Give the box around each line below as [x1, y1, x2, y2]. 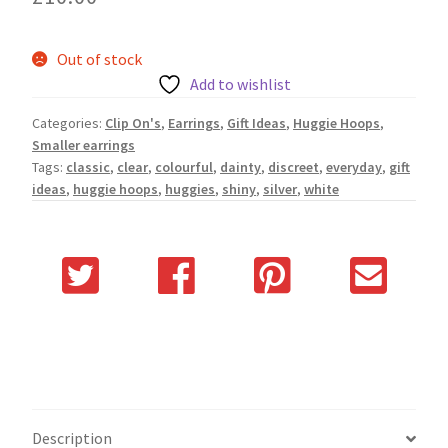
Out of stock [56, 48, 142, 69]
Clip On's [105, 113, 161, 132]
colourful [155, 157, 213, 176]
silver [263, 179, 297, 198]
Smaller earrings [32, 135, 135, 154]
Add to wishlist [190, 73, 291, 94]
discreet [268, 157, 319, 176]
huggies [165, 179, 215, 198]
